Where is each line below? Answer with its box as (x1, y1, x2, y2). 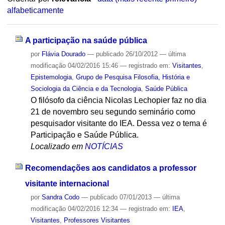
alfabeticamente (7, 6, 64, 15)
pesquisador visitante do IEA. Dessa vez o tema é (30, 119, 207, 128)
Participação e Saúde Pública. (30, 130, 139, 139)
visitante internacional (25, 179, 109, 188)
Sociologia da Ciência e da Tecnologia (30, 84, 141, 92)
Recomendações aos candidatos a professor (25, 163, 196, 172)
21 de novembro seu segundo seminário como (30, 107, 195, 116)
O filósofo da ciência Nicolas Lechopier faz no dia (30, 95, 206, 104)
